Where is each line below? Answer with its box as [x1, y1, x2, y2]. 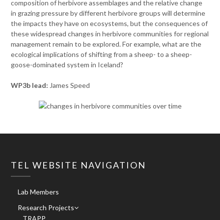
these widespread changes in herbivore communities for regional [11, 29, 209, 38]
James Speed [50, 81, 92, 89]
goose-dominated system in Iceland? [11, 60, 124, 69]
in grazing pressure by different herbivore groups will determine [11, 9, 206, 17]
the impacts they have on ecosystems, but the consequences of [11, 19, 208, 27]
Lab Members [18, 188, 59, 196]
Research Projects [18, 203, 75, 212]
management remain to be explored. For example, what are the [11, 40, 202, 48]
